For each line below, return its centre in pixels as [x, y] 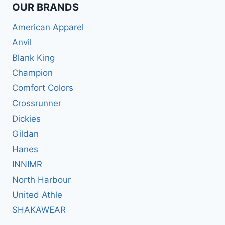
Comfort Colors [43, 88]
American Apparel [48, 27]
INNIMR [27, 164]
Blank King [33, 58]
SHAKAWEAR [39, 210]
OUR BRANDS [45, 7]
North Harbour [41, 180]
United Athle [37, 195]
